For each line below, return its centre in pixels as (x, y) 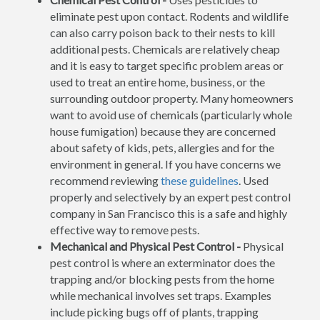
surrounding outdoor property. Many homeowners (172, 98)
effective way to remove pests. (125, 230)
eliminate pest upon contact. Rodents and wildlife (169, 16)
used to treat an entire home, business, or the (157, 82)
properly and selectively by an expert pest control (170, 197)
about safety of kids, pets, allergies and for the (162, 147)
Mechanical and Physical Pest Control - (146, 246)
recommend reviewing (105, 180)
